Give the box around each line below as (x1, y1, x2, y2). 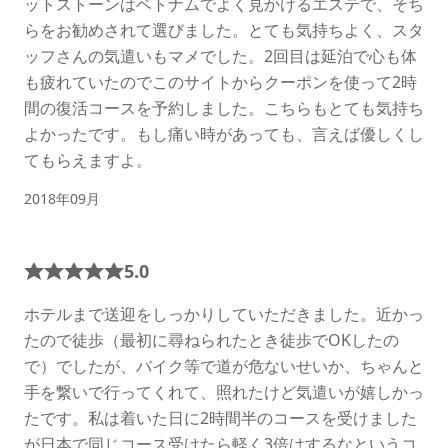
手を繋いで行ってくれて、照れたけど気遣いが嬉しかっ (24, 380, 424, 403)
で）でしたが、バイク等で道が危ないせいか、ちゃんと (24, 354, 424, 377)
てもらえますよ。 (24, 148, 152, 171)
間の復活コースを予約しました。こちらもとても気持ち (24, 96, 424, 119)
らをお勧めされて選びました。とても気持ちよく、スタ (24, 18, 424, 41)
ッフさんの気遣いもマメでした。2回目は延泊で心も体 (24, 44, 417, 67)
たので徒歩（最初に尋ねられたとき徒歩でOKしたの (24, 328, 399, 351)
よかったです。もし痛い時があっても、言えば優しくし (24, 122, 424, 145)
